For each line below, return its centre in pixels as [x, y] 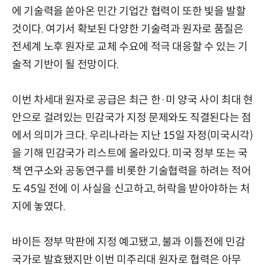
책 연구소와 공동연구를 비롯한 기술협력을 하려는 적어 [132, 171]
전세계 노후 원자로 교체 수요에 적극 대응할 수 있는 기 [130, 47]
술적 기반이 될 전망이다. [65, 64]
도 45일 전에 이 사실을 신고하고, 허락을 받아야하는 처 [131, 189]
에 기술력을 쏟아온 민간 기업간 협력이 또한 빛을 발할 [129, 11]
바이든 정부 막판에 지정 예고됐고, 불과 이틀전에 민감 [129, 242]
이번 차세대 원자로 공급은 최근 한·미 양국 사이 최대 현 [132, 100]
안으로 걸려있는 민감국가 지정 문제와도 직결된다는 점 [132, 118]
